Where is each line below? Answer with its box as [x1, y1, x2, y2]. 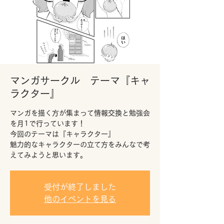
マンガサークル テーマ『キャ [10, 75, 150, 85]
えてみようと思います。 [10, 151, 87, 158]
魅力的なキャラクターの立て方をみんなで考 [10, 141, 150, 148]
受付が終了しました [44, 183, 116, 191]
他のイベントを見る [44, 195, 116, 203]
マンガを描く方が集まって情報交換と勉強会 [10, 109, 150, 116]
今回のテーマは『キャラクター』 [10, 130, 115, 137]
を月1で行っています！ [10, 120, 85, 127]
